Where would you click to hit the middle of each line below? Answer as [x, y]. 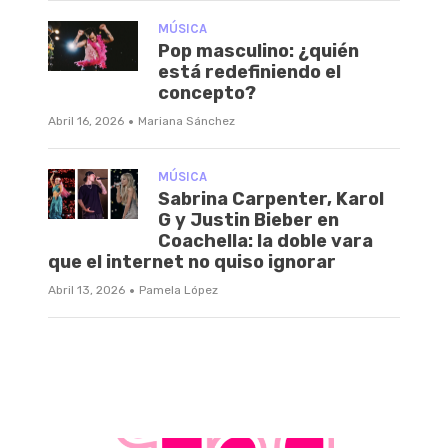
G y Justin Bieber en [248, 219]
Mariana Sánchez [186, 120]
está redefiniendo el [249, 71]
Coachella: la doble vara [265, 240]
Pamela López [178, 289]
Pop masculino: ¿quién [258, 50]
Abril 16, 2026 [86, 120]
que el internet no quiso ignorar [192, 261]
